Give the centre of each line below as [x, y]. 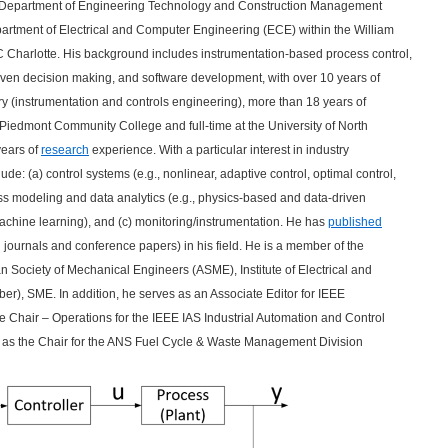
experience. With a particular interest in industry [219, 150]
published [355, 222]
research [65, 150]
